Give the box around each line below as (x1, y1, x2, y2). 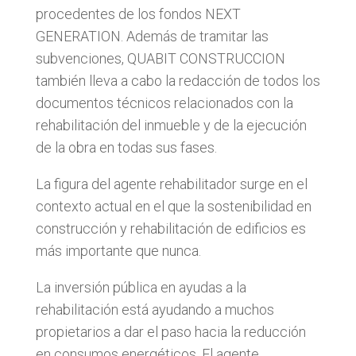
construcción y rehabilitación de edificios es (35, 219, 306, 237)
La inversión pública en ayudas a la (35, 278, 246, 296)
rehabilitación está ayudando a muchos (35, 300, 274, 318)
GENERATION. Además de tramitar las (35, 27, 269, 44)
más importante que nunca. (35, 242, 201, 259)
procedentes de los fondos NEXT (35, 5, 241, 22)
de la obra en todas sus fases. (35, 138, 217, 156)
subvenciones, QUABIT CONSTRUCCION (35, 49, 285, 67)
